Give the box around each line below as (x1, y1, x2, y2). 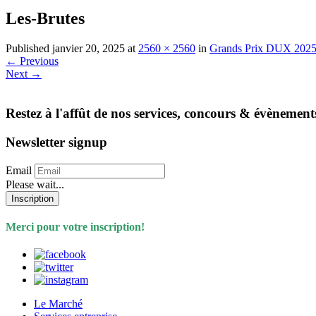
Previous (17, 54, 59, 67)
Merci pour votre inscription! (6, 221, 147, 233)
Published (6, 42, 52, 54)
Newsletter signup (6, 135, 107, 150)
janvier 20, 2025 (52, 42, 125, 54)
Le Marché (34, 298, 83, 310)
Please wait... (6, 178, 64, 190)
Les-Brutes (6, 8, 85, 28)
